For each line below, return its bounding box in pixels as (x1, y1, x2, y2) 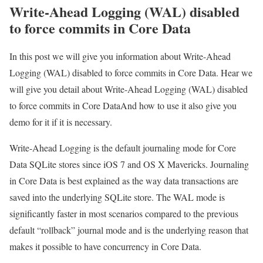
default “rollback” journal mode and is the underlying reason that (9, 223, 248, 236)
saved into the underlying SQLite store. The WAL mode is (9, 190, 225, 203)
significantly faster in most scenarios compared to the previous (9, 207, 238, 220)
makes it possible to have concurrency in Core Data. (9, 240, 201, 252)
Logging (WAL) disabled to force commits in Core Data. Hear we (9, 66, 252, 79)
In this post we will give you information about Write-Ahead (9, 49, 231, 62)
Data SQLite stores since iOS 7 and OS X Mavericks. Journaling (9, 157, 249, 170)
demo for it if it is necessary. (9, 115, 112, 128)
